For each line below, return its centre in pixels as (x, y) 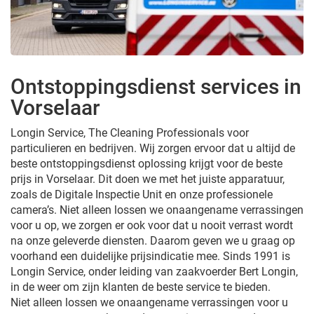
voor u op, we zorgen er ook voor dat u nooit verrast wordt (152, 225)
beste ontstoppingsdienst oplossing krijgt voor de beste (146, 163)
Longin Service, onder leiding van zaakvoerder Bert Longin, (154, 271)
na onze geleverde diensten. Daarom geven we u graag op (153, 240)
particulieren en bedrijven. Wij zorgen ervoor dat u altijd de (153, 148)
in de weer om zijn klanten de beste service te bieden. (141, 287)
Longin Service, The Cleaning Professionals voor (130, 132)
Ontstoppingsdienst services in (156, 86)
